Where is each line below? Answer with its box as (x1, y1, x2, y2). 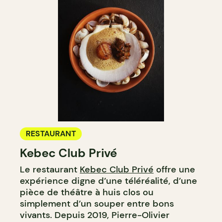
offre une (154, 163, 195, 175)
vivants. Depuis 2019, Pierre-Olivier (20, 209, 169, 221)
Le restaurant (20, 163, 80, 175)
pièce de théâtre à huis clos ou (20, 186, 154, 198)
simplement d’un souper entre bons (20, 197, 174, 210)
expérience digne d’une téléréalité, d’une (20, 174, 197, 187)
